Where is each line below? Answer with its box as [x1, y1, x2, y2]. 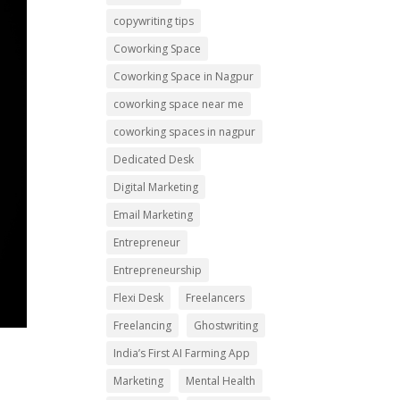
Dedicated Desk [113, 152, 195, 167]
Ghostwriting [194, 318, 259, 333]
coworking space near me [113, 96, 245, 112]
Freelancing [113, 318, 172, 333]
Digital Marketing [113, 179, 199, 195]
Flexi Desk [113, 290, 164, 305]
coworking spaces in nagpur [113, 124, 256, 139]
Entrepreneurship [113, 262, 203, 278]
